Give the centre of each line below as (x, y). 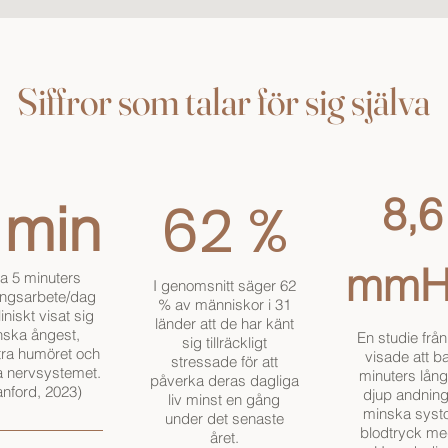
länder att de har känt (224, 324)
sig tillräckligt (224, 343)
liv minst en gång (224, 400)
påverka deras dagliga (224, 381)
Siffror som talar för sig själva (223, 102)
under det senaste (224, 419)
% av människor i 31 (224, 305)
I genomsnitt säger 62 (224, 286)
